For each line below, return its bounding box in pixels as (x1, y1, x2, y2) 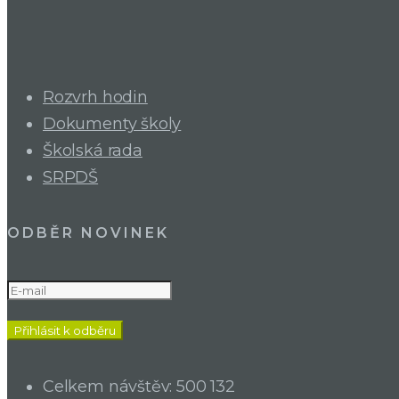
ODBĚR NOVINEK (7, 224, 170, 242)
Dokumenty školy (43, 114, 182, 134)
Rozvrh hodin (43, 87, 148, 108)
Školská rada (43, 141, 142, 161)
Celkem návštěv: (43, 376, 177, 396)
